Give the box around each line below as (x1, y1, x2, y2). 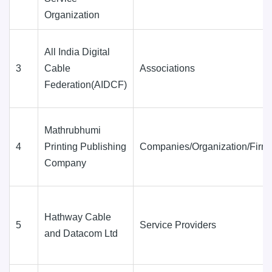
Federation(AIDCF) (44, 79, 127, 90)
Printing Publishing (44, 141, 126, 152)
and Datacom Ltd (44, 228, 118, 239)
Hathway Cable (44, 211, 111, 222)
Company (44, 157, 86, 168)
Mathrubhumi (44, 124, 101, 135)
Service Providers (140, 219, 216, 230)
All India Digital (44, 46, 110, 57)
